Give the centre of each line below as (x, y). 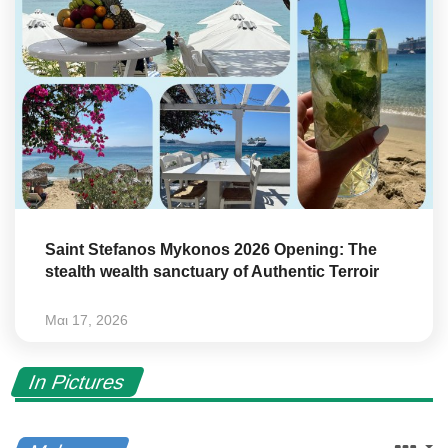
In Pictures (77, 381)
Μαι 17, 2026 (86, 319)
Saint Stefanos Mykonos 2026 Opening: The (211, 249)
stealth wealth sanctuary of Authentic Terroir (212, 271)
